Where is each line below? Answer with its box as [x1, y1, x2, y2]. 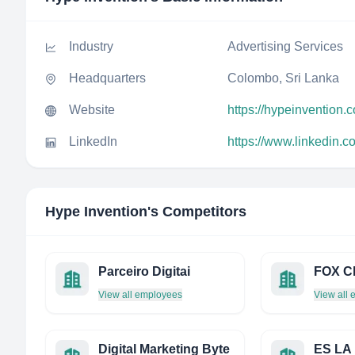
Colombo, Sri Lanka [227, 71, 339, 85]
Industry [69, 40, 113, 53]
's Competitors [147, 204, 246, 219]
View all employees [98, 289, 182, 300]
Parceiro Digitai [98, 265, 190, 278]
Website [69, 103, 115, 116]
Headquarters [69, 71, 146, 85]
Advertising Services [227, 40, 343, 53]
